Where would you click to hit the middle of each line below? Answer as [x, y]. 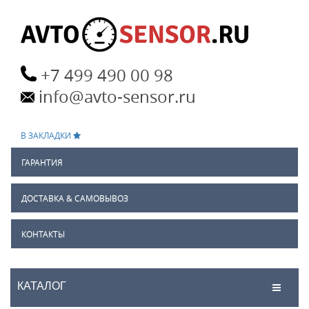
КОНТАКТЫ [43, 233]
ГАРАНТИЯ [42, 162]
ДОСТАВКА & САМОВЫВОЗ [75, 198]
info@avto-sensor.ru [117, 97]
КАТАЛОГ [42, 286]
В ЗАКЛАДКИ [47, 135]
